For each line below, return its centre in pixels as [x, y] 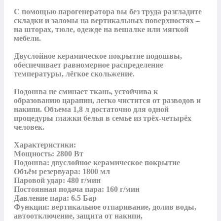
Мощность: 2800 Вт [49, 153]
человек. [29, 127]
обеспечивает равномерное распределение [89, 65]
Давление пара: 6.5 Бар [55, 198]
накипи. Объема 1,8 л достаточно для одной [91, 109]
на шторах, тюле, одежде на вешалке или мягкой [101, 29]
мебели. [28, 38]
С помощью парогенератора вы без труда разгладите [108, 11]
